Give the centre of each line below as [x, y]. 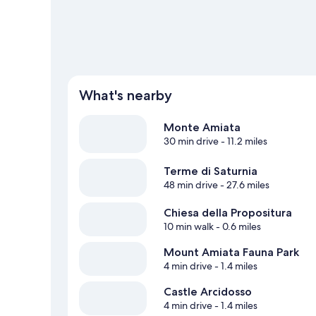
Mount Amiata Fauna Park [231, 252]
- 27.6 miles [244, 184]
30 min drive [191, 141]
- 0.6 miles [237, 226]
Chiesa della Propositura [228, 212]
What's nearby [126, 95]
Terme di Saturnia [211, 171]
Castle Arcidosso [208, 291]
